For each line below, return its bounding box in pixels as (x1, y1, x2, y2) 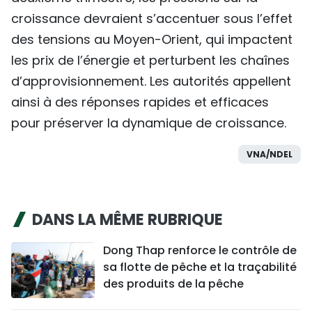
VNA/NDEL (247, 148, 292, 160)
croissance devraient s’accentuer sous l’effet (11, 9, 292, 27)
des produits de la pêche (103, 275, 244, 292)
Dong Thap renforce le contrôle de (103, 242, 297, 258)
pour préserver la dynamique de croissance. (11, 114, 286, 132)
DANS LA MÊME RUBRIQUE (32, 208, 223, 231)
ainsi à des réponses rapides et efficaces (11, 93, 269, 111)
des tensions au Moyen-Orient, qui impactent (11, 30, 292, 48)
